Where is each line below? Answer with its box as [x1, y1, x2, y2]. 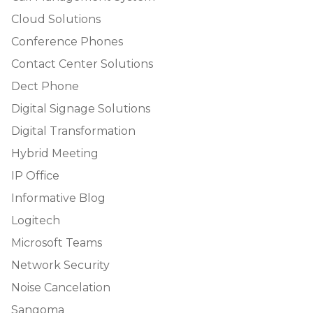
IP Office [11, 168, 59, 182]
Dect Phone [11, 79, 79, 93]
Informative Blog [11, 191, 105, 205]
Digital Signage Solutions [11, 101, 150, 115]
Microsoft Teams [11, 235, 102, 249]
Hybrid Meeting [11, 146, 99, 160]
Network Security [11, 258, 110, 272]
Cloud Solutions [11, 12, 101, 26]
